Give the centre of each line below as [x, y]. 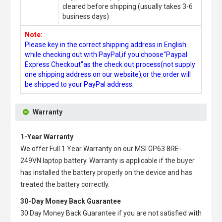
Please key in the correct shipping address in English [106, 44]
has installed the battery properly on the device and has [106, 172]
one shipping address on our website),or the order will [108, 74]
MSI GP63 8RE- [158, 148]
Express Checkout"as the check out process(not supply [110, 64]
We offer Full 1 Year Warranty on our [78, 148]
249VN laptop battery [53, 160]
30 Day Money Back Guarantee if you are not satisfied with [111, 213]
